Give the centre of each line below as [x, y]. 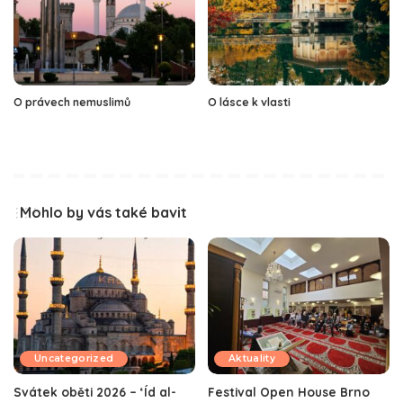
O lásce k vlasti [249, 103]
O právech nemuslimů [72, 103]
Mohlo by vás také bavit [103, 213]
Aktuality [252, 358]
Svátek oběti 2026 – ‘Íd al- [95, 391]
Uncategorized [74, 358]
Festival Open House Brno [289, 391]
